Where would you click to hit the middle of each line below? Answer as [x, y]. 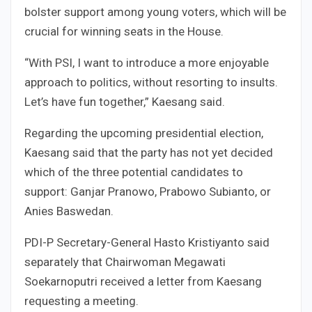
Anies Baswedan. [69, 211]
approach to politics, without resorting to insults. [151, 83]
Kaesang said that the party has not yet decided [149, 153]
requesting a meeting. [81, 301]
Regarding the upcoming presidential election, [144, 133]
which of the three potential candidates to [134, 172]
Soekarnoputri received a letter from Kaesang [143, 282]
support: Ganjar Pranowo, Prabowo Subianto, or [148, 192]
